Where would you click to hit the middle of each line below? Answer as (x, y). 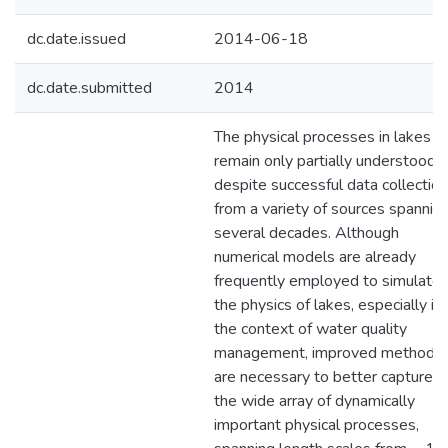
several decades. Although (306, 233)
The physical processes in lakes (322, 137)
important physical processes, (316, 425)
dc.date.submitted (89, 88)
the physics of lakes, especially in (328, 305)
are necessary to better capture (323, 377)
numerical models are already (315, 257)
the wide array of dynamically (314, 401)
